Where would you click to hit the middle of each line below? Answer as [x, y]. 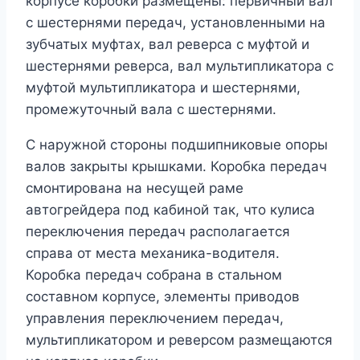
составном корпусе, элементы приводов [163, 296]
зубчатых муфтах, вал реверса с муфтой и [168, 44]
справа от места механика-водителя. [153, 253]
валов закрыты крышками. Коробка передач [176, 166]
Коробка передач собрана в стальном [154, 274]
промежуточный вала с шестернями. [151, 109]
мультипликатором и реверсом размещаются [179, 340]
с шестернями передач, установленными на [176, 22]
